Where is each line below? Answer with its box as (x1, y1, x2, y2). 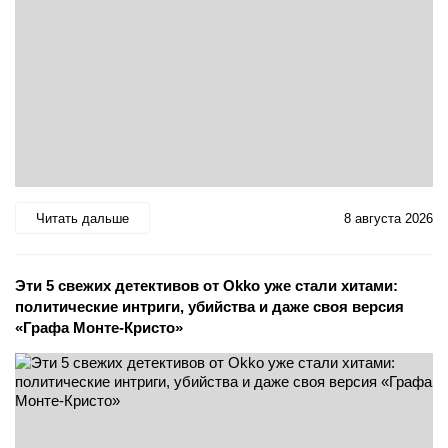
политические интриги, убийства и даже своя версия (15, 298, 404, 316)
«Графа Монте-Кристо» (15, 319, 183, 337)
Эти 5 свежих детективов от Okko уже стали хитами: (15, 277, 398, 295)
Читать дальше (36, 210, 129, 226)
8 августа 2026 (344, 210, 433, 226)
